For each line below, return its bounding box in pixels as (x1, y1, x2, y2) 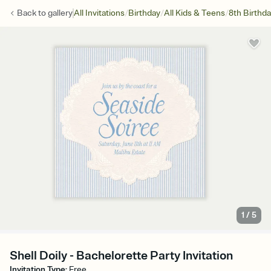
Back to (17, 8, 48, 18)
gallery (48, 8, 73, 18)
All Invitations (74, 8, 125, 18)
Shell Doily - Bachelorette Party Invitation (10, 248, 233, 264)
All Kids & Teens (164, 8, 225, 18)
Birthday (128, 8, 160, 18)
